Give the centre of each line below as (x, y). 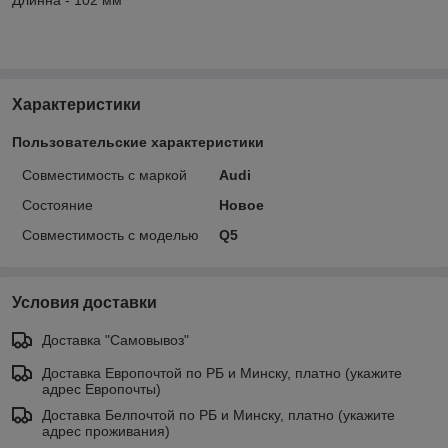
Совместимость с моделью (110, 234)
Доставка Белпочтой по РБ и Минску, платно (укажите (218, 414)
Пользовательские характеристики (138, 141)
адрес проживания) (106, 430)
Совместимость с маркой (104, 174)
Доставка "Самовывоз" (115, 339)
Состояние (57, 204)
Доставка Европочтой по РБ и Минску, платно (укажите (222, 372)
